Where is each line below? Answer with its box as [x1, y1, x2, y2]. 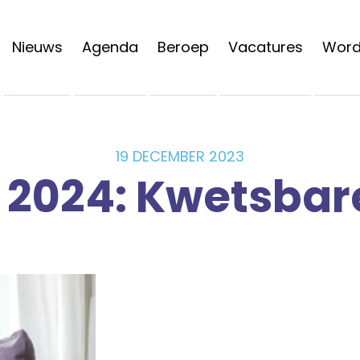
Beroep [157, 37, 209, 57]
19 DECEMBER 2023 [116, 146, 244, 166]
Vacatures [228, 37, 303, 57]
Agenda [82, 37, 138, 57]
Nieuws [12, 37, 63, 57]
